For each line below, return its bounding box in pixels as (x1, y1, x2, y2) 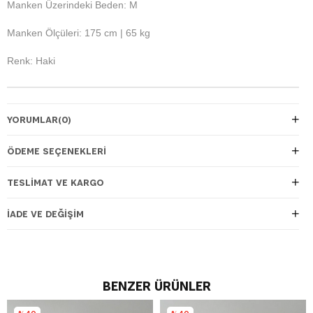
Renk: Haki (7, 54, 55, 66)
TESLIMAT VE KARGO (7, 175, 104, 189)
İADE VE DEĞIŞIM (7, 207, 84, 220)
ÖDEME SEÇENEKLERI (7, 144, 106, 157)
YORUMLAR (7, 112, 58, 126)
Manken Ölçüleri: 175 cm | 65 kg (7, 27, 150, 38)
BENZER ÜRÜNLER (102, 276, 211, 295)
